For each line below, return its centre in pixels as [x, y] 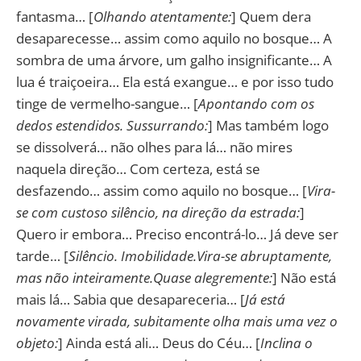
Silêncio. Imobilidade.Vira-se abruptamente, [200, 255]
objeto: [37, 342]
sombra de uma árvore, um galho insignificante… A [174, 60]
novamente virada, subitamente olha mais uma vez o [177, 321]
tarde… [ [42, 255]
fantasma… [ [55, 16]
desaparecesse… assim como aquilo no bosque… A [174, 38]
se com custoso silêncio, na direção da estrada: [158, 212]
